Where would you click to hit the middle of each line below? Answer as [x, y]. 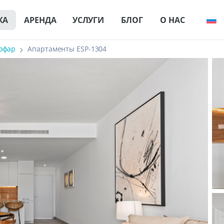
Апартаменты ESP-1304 [67, 49]
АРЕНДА [40, 20]
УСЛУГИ [88, 20]
